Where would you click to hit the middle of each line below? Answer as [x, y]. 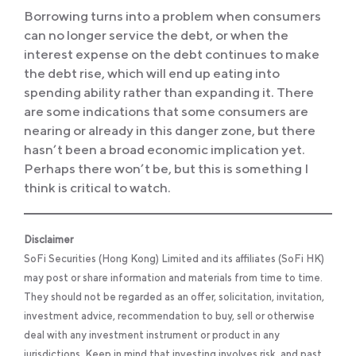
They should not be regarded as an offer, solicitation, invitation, [174, 297]
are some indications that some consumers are [166, 112]
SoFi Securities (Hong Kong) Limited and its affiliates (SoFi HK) [174, 259]
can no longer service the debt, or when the [156, 35]
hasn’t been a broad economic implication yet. [164, 150]
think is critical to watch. [97, 188]
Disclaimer [48, 240]
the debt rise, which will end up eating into [152, 74]
